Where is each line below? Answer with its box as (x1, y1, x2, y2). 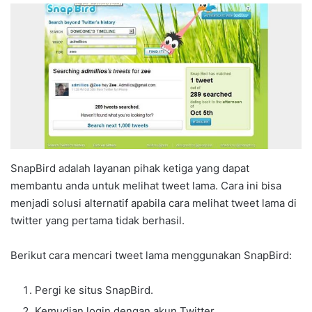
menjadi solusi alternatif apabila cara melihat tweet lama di (10, 196, 297, 210)
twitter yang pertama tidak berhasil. (10, 213, 185, 227)
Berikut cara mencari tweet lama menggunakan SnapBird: (10, 248, 292, 262)
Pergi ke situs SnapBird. (35, 283, 153, 297)
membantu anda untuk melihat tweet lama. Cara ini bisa (10, 178, 281, 192)
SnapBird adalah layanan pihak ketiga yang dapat (10, 161, 249, 175)
